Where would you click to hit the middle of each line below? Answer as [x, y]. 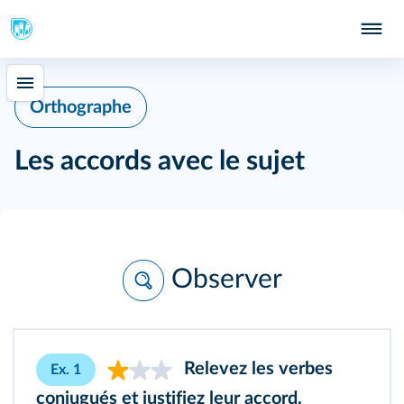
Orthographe [81, 107]
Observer [226, 279]
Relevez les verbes [256, 369]
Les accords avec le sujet [160, 161]
